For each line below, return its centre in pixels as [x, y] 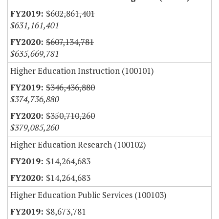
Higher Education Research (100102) [78, 145]
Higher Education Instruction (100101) [82, 71]
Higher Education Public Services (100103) [88, 195]
